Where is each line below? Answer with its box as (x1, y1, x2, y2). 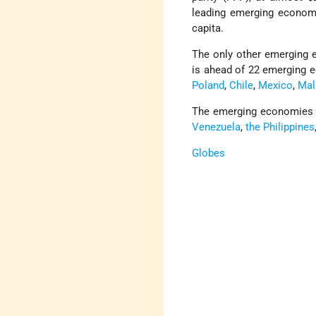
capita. (192, 22, 224, 35)
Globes (192, 147, 226, 160)
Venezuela (192, 121, 241, 134)
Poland (192, 79, 225, 92)
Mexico (258, 79, 293, 92)
